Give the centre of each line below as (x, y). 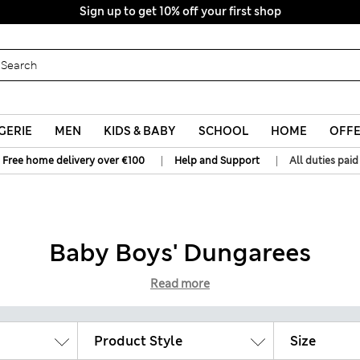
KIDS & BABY (140, 131)
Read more (180, 284)
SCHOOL (223, 131)
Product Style (138, 341)
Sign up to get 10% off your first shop (180, 11)
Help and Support (217, 161)
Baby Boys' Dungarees (180, 253)
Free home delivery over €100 (73, 161)
